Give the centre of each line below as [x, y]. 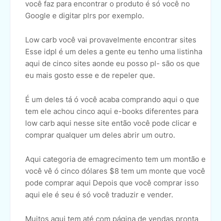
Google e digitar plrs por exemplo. [85, 16]
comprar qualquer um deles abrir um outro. [100, 135]
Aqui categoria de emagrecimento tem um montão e [115, 159]
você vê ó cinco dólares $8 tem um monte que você [115, 171]
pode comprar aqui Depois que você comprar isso [112, 183]
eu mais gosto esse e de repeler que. [90, 75]
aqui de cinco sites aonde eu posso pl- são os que [112, 64]
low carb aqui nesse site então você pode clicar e [111, 123]
